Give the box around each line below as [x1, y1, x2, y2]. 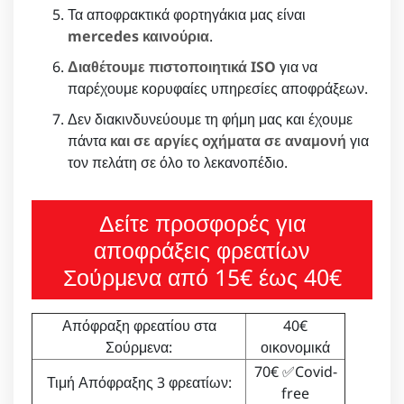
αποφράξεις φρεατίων [94, 234, 310, 265]
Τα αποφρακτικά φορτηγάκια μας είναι [68, 4, 306, 24]
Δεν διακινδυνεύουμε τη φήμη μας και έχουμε [68, 108, 353, 129]
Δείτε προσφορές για [98, 207, 306, 238]
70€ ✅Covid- [253, 361, 337, 381]
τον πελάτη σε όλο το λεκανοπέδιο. [68, 151, 288, 172]
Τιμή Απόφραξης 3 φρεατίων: [46, 372, 232, 392]
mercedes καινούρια [68, 25, 209, 46]
